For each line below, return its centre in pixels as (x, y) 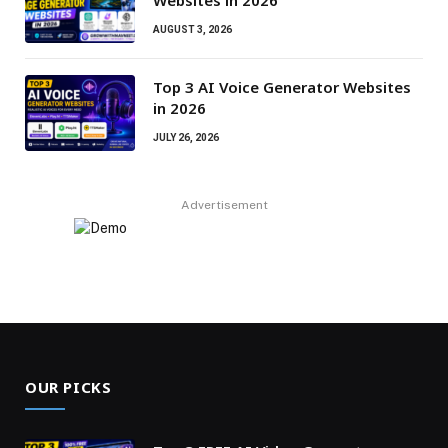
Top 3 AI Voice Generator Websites (282, 86)
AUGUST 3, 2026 (192, 29)
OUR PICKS (68, 386)
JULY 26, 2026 (186, 137)
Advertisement (224, 204)
